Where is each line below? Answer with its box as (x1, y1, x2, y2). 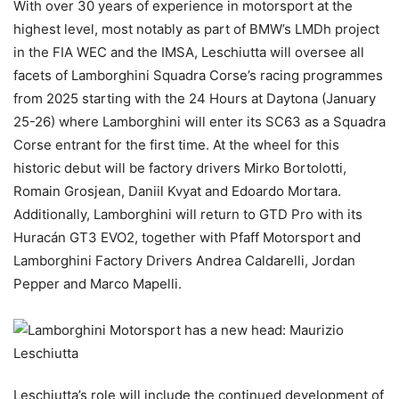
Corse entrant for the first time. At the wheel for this (13, 136, 339, 154)
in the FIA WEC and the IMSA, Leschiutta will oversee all (13, 44, 364, 61)
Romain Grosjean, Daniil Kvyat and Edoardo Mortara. (13, 183, 341, 200)
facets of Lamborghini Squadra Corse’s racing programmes (13, 67, 383, 85)
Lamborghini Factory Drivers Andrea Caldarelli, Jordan (13, 252, 355, 270)
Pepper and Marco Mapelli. (13, 275, 182, 293)
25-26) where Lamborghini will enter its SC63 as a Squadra (13, 113, 386, 131)
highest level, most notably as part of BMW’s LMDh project (13, 20, 379, 38)
